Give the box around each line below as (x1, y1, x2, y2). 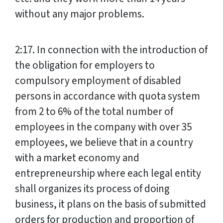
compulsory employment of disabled (15, 73, 181, 89)
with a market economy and (15, 150, 139, 166)
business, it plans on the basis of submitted (15, 197, 206, 212)
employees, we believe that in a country (15, 135, 193, 150)
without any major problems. (15, 6, 144, 22)
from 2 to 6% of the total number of (15, 104, 173, 119)
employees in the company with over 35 (15, 119, 192, 135)
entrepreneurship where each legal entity (15, 166, 201, 181)
